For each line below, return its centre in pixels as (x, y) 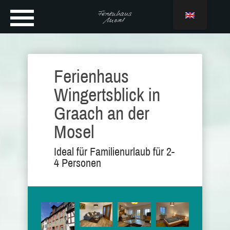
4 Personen (78, 163)
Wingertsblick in (107, 95)
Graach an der (102, 113)
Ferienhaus (91, 76)
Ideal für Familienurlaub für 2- (114, 152)
